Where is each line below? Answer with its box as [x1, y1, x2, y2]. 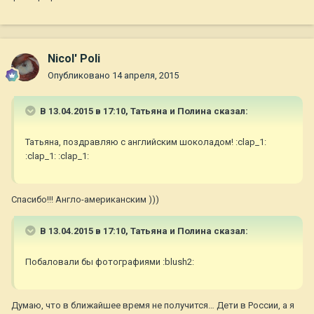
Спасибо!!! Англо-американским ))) [11, 194, 159, 205]
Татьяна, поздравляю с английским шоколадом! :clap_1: [25, 137, 266, 148]
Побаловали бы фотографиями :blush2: [25, 257, 194, 268]
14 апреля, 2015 [112, 70, 179, 81]
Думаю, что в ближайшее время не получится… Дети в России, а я [11, 300, 294, 311]
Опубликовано [48, 70, 112, 81]
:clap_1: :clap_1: [25, 151, 89, 162]
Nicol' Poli [48, 52, 100, 66]
